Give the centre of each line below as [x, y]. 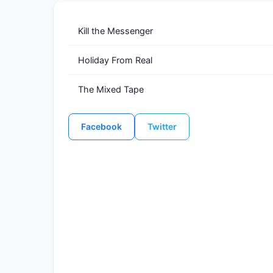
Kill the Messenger [115, 31]
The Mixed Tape [111, 89]
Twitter [162, 126]
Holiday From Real [115, 60]
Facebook [101, 126]
